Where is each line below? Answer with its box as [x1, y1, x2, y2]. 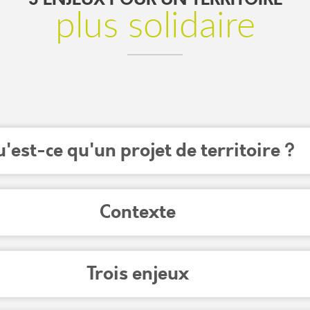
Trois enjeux [86, 261, 189, 287]
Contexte [100, 199, 176, 225]
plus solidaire [55, 8, 255, 45]
